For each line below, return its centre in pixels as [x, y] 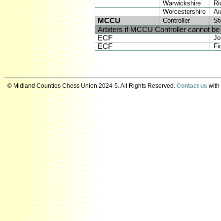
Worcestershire [184, 12]
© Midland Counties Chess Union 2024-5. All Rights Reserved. [92, 86]
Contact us [192, 86]
